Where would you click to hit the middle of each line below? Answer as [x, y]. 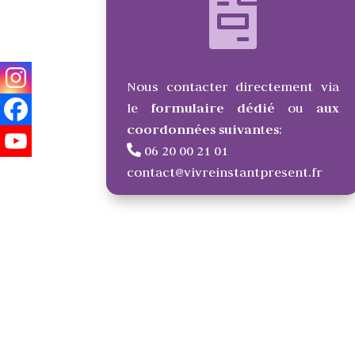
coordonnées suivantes [202, 129]
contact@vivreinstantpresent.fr [224, 172]
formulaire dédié [206, 108]
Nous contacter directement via [233, 86]
